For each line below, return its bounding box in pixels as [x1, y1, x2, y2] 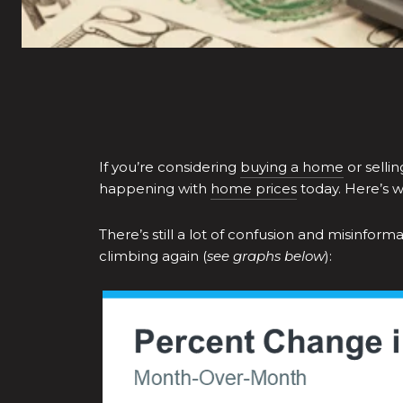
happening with [99, 180, 210, 197]
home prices [210, 180, 297, 197]
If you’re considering [99, 158, 240, 175]
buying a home [240, 158, 344, 175]
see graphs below [207, 246, 325, 264]
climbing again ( [99, 246, 207, 264]
